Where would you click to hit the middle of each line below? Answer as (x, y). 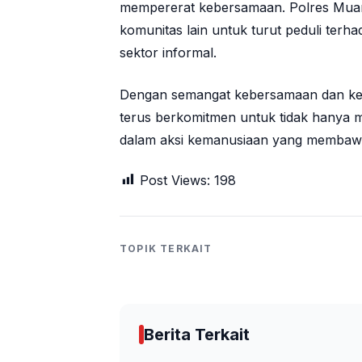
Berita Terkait (197, 334)
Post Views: (175, 180)
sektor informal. (168, 52)
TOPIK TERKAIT (166, 248)
